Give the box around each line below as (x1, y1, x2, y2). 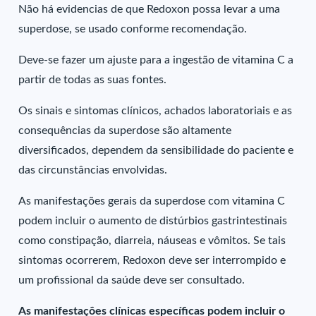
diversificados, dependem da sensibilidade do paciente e (18, 145, 294, 156)
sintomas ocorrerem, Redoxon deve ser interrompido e (18, 255, 286, 266)
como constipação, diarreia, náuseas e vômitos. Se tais (18, 235, 286, 246)
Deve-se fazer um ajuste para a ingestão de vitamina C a (18, 54, 294, 66)
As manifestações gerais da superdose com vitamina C (18, 195, 286, 207)
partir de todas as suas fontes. (18, 74, 167, 85)
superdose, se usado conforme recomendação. (18, 23, 248, 35)
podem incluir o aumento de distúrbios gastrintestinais (18, 215, 288, 226)
